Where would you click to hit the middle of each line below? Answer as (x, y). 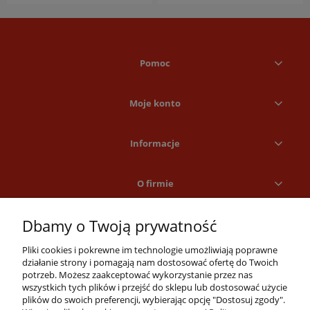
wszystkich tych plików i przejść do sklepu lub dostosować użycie (155, 287)
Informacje (155, 143)
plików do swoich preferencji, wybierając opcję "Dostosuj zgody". (154, 300)
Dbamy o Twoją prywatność (119, 226)
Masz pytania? (152, 297)
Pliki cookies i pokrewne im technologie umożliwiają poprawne (150, 250)
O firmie (155, 183)
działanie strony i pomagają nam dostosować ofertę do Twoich (150, 262)
